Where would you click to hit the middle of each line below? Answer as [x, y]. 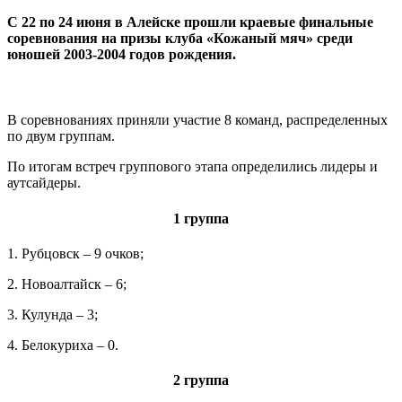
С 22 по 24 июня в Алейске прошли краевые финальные [190, 22]
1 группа [201, 218]
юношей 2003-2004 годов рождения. [122, 55]
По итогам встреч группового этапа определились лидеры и [192, 167]
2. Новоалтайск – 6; [67, 284]
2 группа [201, 380]
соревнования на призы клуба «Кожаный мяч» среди [180, 39]
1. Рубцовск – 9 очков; [75, 253]
